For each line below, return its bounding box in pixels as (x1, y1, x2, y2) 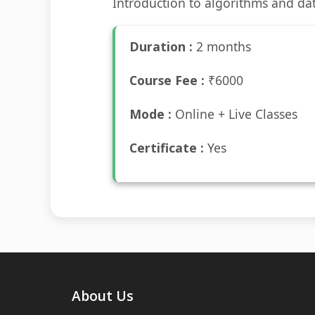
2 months (193, 38, 251, 55)
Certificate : (129, 139, 204, 156)
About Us (72, 286, 134, 305)
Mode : (129, 105, 172, 122)
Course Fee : (129, 72, 205, 89)
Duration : (129, 38, 193, 55)
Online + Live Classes (172, 105, 297, 122)
